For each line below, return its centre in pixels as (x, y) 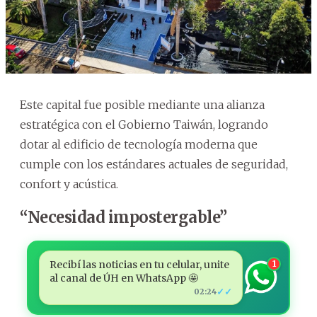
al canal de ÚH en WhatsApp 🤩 (123, 278)
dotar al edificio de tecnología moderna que (139, 144)
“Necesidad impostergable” (123, 217)
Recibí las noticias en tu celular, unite (139, 264)
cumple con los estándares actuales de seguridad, (154, 164)
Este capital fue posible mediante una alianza (142, 104)
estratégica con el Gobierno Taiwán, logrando (144, 124)
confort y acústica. (69, 184)
